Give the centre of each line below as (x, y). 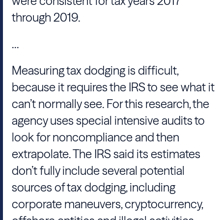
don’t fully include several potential (98, 171)
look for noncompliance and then (96, 137)
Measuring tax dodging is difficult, (95, 70)
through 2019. (47, 17)
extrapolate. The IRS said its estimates (106, 154)
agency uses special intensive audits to (108, 121)
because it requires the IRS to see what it (113, 87)
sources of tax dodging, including (94, 187)
